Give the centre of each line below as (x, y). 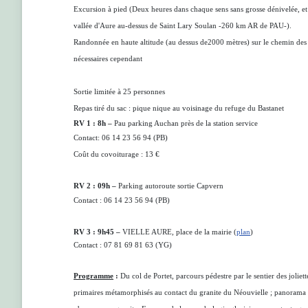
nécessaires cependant (108, 59)
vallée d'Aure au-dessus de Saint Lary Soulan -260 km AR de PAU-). (183, 26)
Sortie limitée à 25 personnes (120, 92)
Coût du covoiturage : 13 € (117, 154)
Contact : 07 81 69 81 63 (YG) (123, 245)
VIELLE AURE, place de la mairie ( (179, 232)
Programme (93, 276)
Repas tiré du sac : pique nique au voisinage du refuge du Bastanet (179, 108)
